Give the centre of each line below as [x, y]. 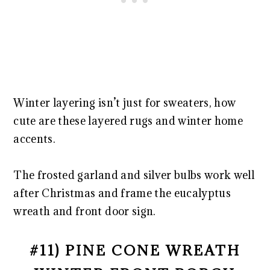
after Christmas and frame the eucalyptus [122, 193]
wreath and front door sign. [85, 211]
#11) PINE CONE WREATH [135, 250]
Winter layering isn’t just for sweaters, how [125, 102]
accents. [35, 139]
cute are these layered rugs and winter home [128, 121]
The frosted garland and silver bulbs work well [134, 175]
